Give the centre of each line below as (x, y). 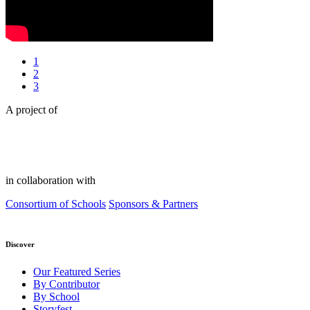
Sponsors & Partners (153, 204)
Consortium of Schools (56, 204)
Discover (20, 245)
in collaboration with (51, 181)
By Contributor (66, 284)
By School (56, 297)
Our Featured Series (77, 272)
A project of (31, 110)
